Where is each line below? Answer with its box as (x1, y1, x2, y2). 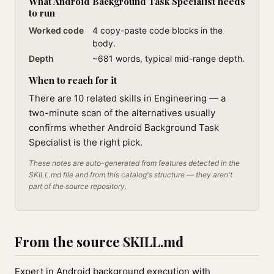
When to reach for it (29, 74, 117, 86)
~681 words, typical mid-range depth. (92, 53, 245, 64)
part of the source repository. (29, 182, 127, 191)
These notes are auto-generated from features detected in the (29, 158, 240, 168)
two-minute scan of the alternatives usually (29, 107, 215, 119)
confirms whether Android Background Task (29, 122, 219, 133)
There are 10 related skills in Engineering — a (29, 92, 226, 104)
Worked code (29, 25, 84, 35)
